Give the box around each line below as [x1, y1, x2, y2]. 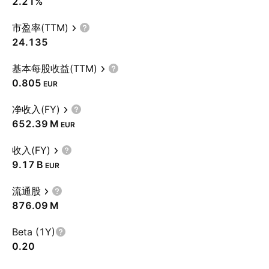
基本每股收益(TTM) [12, 62, 97, 74]
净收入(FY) [12, 103, 60, 115]
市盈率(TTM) [12, 22, 68, 34]
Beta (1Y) [12, 226, 55, 238]
